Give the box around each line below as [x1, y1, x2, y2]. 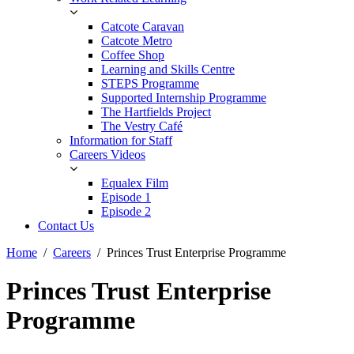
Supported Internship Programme [101, 91, 266, 104]
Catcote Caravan [101, 20, 184, 33]
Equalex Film [101, 176, 168, 190]
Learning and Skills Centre [101, 62, 235, 76]
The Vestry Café [101, 119, 183, 133]
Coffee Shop [101, 48, 164, 62]
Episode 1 [101, 190, 151, 204]
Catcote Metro [101, 34, 172, 47]
